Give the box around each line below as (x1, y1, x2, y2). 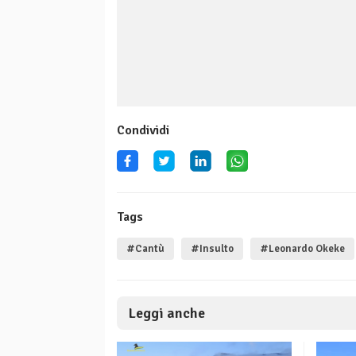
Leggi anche (129, 304, 205, 323)
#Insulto (191, 242, 234, 256)
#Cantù (126, 242, 164, 256)
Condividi (117, 122, 169, 139)
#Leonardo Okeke (260, 242, 345, 256)
